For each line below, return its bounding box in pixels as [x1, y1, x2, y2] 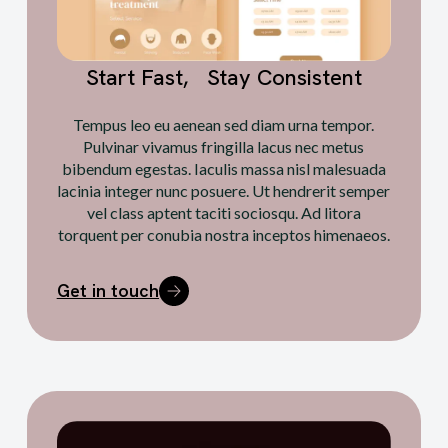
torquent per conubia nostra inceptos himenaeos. [57, 224, 390, 244]
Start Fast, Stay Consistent [85, 62, 362, 92]
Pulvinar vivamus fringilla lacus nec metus [83, 136, 365, 156]
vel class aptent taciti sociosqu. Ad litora [86, 202, 361, 222]
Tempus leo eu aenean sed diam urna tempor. [73, 114, 375, 134]
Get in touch [56, 278, 159, 302]
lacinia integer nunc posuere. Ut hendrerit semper [57, 180, 391, 200]
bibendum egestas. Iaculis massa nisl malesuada [61, 158, 386, 178]
